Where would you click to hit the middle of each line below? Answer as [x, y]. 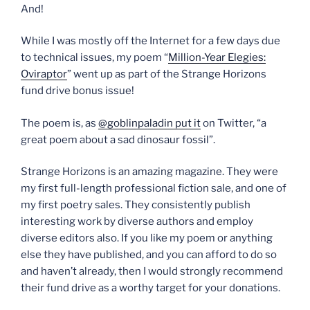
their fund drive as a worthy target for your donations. [151, 288]
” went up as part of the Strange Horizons [167, 74]
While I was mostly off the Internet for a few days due [151, 41]
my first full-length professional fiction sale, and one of [154, 189]
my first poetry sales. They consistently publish [136, 205]
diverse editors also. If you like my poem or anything [147, 238]
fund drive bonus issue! [77, 91]
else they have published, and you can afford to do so [149, 255]
